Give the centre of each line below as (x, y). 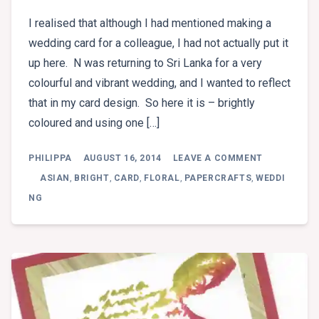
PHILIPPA (50, 158)
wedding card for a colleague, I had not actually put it (158, 43)
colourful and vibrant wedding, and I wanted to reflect (159, 83)
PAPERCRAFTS (218, 178)
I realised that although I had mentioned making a (150, 23)
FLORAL (162, 178)
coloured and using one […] (94, 122)
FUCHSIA (283, 163)
